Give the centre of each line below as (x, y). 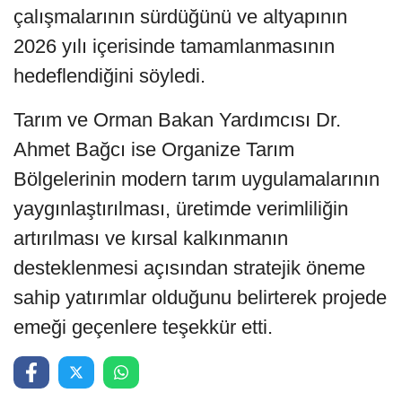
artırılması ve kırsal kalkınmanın (151, 239)
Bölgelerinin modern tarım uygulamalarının (197, 179)
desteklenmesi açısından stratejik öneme (189, 268)
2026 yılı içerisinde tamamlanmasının (174, 47)
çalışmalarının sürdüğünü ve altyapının (180, 17)
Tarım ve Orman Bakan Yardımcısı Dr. (177, 120)
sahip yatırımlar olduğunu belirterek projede (200, 298)
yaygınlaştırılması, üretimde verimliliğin (181, 209)
